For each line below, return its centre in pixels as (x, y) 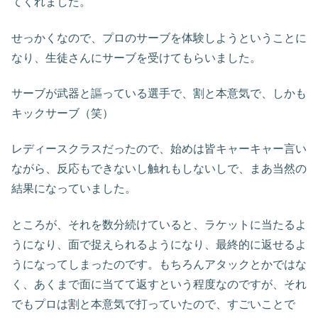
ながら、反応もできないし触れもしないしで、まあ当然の (159, 169)
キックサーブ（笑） (62, 113)
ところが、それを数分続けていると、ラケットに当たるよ (159, 224)
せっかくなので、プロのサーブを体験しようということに (159, 38)
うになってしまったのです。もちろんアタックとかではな (159, 264)
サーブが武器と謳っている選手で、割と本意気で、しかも (159, 93)
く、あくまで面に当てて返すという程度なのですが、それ (159, 284)
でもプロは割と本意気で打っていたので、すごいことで (153, 304)
